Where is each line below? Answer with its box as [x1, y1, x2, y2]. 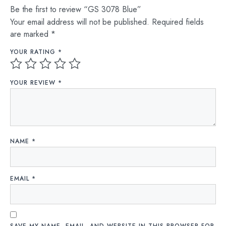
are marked [10, 28, 51, 40]
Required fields [152, 16, 204, 28]
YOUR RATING [10, 47, 58, 57]
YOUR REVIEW [10, 78, 58, 88]
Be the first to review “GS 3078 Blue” [10, 3, 141, 15]
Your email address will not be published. [10, 16, 149, 28]
